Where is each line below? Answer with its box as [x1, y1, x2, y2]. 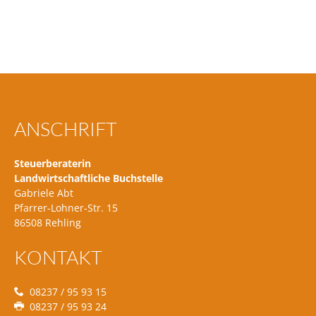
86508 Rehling [14, 215, 81, 229]
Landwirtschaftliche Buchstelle [14, 171, 163, 185]
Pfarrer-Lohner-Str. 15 [14, 200, 118, 214]
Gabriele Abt [14, 186, 73, 200]
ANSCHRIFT [14, 116, 117, 140]
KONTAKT [14, 245, 102, 269]
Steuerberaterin [14, 156, 91, 170]
